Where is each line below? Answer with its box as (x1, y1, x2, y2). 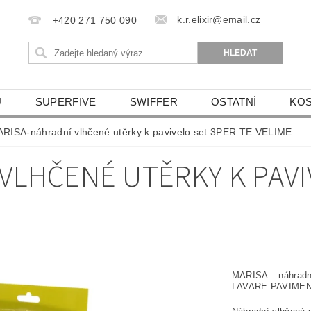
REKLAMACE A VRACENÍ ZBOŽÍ (27, 121, 189, 133)
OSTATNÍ (210, 96, 257, 108)
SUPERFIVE (35, 96, 96, 108)
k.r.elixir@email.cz (177, 14, 261, 25)
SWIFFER (129, 96, 178, 108)
